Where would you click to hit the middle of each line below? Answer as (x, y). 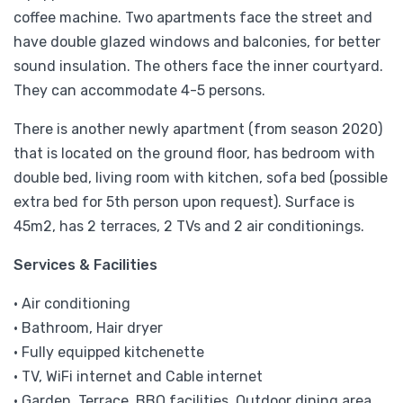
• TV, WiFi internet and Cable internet (138, 376)
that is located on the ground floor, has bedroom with (194, 153)
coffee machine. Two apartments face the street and (193, 17)
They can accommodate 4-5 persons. (139, 90)
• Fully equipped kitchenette (109, 352)
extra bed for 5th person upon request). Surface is (184, 201)
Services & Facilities (85, 264)
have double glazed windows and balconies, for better (197, 41)
